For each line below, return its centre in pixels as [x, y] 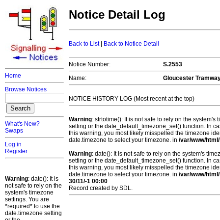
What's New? [22, 124]
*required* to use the [32, 206]
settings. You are [27, 199]
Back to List [84, 44]
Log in [13, 144]
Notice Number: [90, 65]
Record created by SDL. [101, 188]
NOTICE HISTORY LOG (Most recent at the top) [132, 99]
